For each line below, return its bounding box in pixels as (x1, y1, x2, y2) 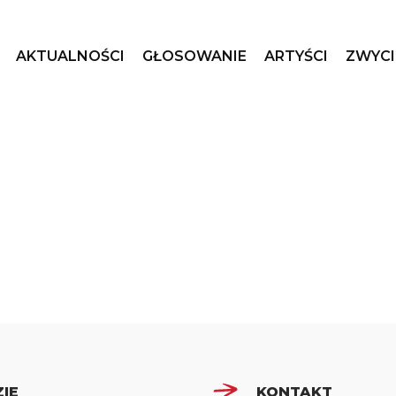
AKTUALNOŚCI (16, 48, 125, 65)
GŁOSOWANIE (142, 48, 247, 65)
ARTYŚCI (264, 48, 328, 65)
